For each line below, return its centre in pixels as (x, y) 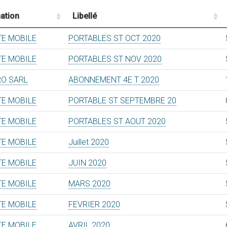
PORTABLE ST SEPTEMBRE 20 (122, 101)
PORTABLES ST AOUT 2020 (117, 121)
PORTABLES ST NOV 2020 (115, 59)
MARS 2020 (89, 184)
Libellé (85, 16)
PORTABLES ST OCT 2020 (115, 38)
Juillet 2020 (89, 142)
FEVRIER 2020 (94, 204)
